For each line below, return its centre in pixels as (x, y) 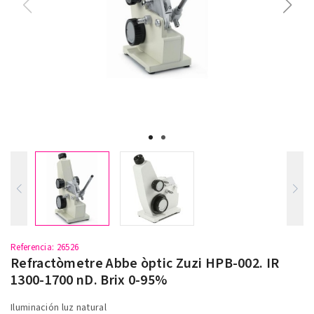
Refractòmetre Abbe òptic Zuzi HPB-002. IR (145, 264)
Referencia (31, 247)
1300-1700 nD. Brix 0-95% (89, 280)
